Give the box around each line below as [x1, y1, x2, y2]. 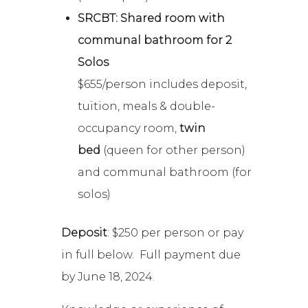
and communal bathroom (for [78, 166, 252, 179]
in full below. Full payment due [61, 248, 241, 262]
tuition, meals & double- [78, 100, 216, 113]
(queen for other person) [103, 144, 246, 157]
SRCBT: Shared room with [78, 12, 225, 25]
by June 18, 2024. [61, 270, 155, 284]
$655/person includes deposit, [78, 78, 247, 91]
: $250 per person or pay [107, 226, 244, 240]
